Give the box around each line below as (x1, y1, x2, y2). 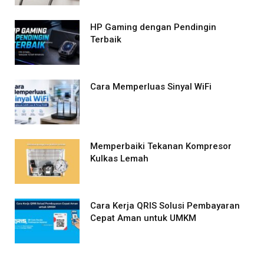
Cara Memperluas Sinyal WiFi (90, 81, 212, 92)
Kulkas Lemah (90, 153, 148, 164)
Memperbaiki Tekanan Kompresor (90, 140, 232, 151)
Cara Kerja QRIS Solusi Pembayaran (90, 200, 240, 211)
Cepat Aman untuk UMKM (90, 212, 196, 223)
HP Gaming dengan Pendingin (90, 21, 216, 32)
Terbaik (90, 34, 121, 45)
